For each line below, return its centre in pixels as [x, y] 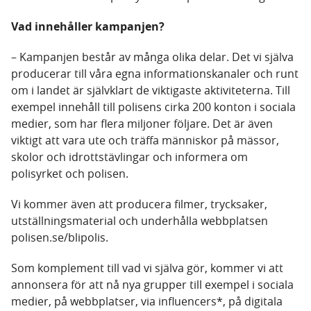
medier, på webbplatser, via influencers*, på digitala [147, 302]
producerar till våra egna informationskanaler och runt [155, 74]
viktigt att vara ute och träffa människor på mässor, [145, 141]
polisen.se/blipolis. [60, 238]
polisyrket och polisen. [70, 174]
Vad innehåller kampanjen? [88, 27]
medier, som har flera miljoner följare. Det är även [142, 124]
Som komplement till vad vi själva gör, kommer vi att [147, 268]
